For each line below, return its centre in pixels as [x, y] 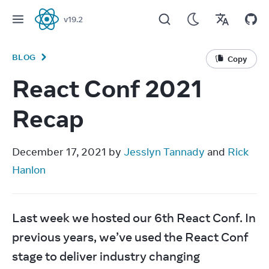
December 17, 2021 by [68, 152]
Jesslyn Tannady [164, 152]
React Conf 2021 [107, 88]
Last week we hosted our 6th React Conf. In [134, 218]
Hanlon [29, 170]
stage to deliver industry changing [106, 256]
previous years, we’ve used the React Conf [130, 237]
